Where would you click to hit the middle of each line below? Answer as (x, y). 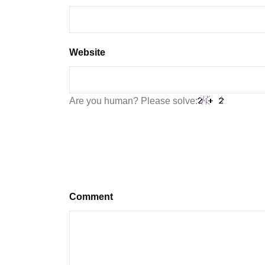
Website (87, 53)
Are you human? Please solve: (133, 101)
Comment (91, 197)
